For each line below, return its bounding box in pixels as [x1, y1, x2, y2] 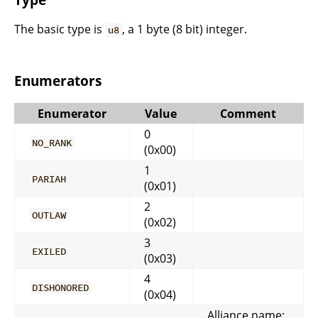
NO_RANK [32, 136, 72, 149]
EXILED [32, 244, 67, 258]
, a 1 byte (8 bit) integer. [122, 21, 248, 38]
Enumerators [14, 72, 102, 90]
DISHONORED [32, 280, 89, 294]
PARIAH [32, 172, 67, 185]
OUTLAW [32, 208, 67, 221]
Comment [219, 105, 276, 121]
